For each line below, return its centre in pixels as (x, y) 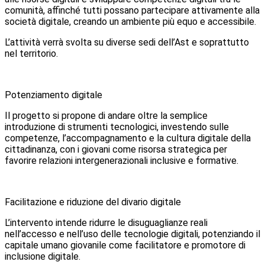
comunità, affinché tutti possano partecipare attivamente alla (132, 11)
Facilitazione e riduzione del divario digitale (93, 202)
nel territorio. (31, 54)
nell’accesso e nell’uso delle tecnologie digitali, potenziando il (132, 234)
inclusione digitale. (43, 257)
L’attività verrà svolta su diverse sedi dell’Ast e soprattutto (127, 43)
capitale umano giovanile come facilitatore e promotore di (125, 245)
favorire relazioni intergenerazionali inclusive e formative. (122, 161)
